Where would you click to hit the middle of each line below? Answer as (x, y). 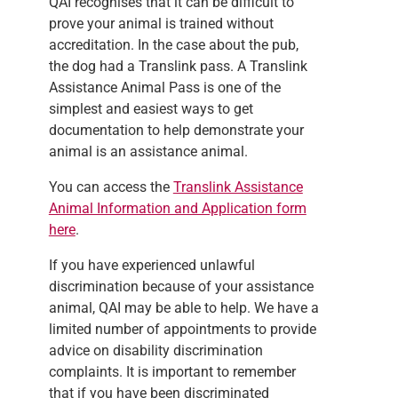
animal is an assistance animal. (148, 151)
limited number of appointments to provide (182, 329)
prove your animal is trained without (161, 23)
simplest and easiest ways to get (151, 108)
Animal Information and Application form (177, 208)
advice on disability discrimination (155, 350)
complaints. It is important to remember (172, 371)
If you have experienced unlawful (151, 265)
